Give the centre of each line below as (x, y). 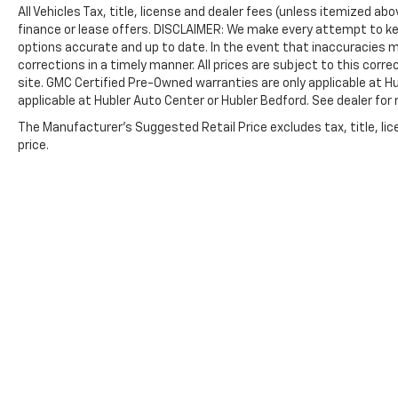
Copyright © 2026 (237, 365)
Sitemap (371, 365)
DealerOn (319, 365)
